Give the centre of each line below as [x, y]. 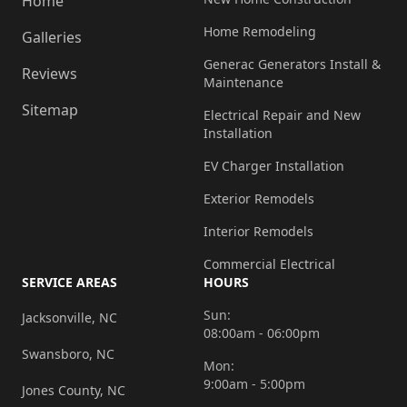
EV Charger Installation [274, 166]
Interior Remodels [258, 232]
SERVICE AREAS [69, 283]
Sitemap [50, 110]
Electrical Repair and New [282, 115]
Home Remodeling [260, 32]
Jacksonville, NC [69, 318]
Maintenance [243, 83]
